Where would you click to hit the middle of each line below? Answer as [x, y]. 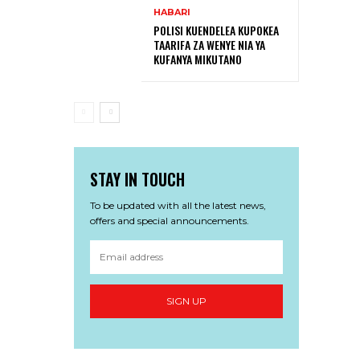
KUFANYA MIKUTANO [198, 59]
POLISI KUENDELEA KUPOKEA [216, 31]
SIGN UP [186, 301]
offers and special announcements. [170, 220]
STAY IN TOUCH [137, 179]
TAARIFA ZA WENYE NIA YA [209, 45]
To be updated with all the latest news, [178, 205]
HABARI [172, 12]
